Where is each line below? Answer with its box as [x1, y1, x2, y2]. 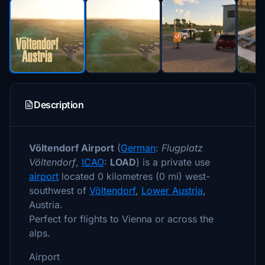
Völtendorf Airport [29, 142, 114, 154]
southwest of [29, 185, 89, 196]
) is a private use [136, 156, 210, 168]
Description [34, 99, 84, 111]
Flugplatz [161, 142, 203, 154]
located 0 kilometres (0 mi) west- [59, 170, 210, 182]
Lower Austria [141, 185, 203, 196]
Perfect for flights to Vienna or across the [29, 213, 214, 225]
